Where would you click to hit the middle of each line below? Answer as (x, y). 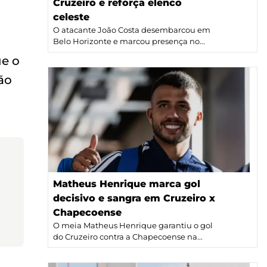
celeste (71, 17)
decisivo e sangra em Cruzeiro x (134, 198)
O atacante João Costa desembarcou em (132, 30)
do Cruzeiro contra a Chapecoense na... (128, 237)
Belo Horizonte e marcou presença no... (129, 41)
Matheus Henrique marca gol (127, 184)
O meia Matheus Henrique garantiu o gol (133, 226)
